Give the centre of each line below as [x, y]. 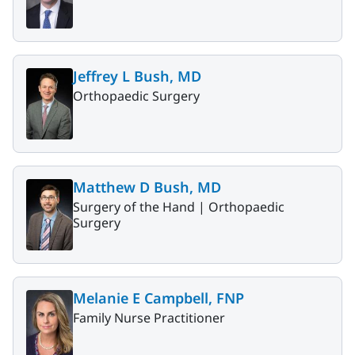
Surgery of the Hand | [141, 207]
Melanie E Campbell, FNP [158, 298]
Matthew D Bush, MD [147, 187]
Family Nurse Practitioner [149, 317]
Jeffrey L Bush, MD [137, 76]
